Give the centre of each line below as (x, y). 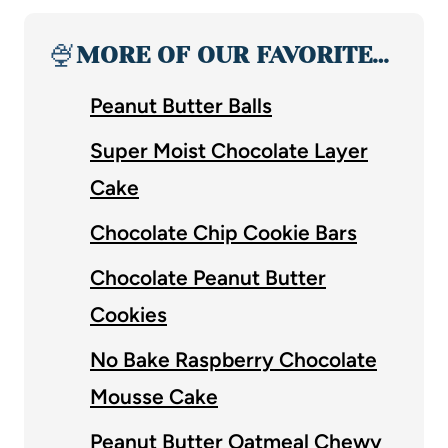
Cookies (128, 314)
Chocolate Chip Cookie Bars (223, 232)
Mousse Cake (154, 396)
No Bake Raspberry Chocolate (233, 359)
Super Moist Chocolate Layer (229, 150)
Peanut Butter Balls (181, 105)
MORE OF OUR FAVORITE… (232, 54)
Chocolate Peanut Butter (208, 277)
